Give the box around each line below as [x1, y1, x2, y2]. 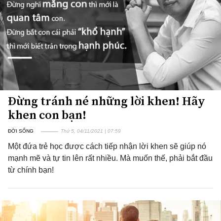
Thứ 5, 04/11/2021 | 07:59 [61, 128, 121, 134]
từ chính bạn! [8, 166, 54, 174]
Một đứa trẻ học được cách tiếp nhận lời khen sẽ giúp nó [8, 142, 206, 150]
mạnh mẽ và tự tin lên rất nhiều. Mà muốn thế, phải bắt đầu [8, 154, 213, 162]
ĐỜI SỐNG [8, 128, 34, 134]
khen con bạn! [8, 107, 86, 123]
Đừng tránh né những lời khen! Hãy [8, 93, 205, 109]
